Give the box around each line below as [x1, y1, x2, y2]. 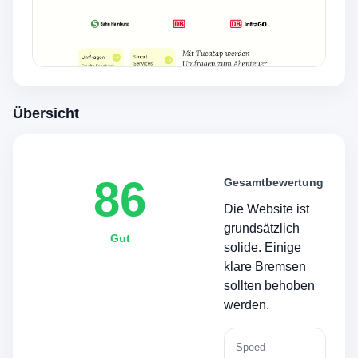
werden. [224, 297, 269, 312]
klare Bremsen [224, 259, 306, 273]
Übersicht [13, 105, 79, 121]
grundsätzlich [224, 221, 300, 235]
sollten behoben [224, 278, 315, 292]
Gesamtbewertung [224, 175, 324, 189]
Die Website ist [224, 201, 309, 216]
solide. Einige [224, 240, 301, 254]
